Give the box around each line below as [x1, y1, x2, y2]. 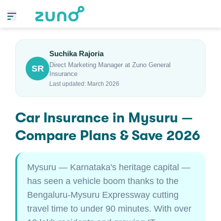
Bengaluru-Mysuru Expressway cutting [27, 190, 179, 200]
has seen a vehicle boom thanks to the [27, 176, 179, 186]
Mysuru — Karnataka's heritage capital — [27, 162, 190, 172]
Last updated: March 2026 [49, 80, 119, 87]
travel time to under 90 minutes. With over [27, 204, 191, 214]
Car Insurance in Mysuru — [15, 110, 193, 126]
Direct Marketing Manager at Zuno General [49, 61, 171, 69]
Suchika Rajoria [49, 49, 104, 58]
